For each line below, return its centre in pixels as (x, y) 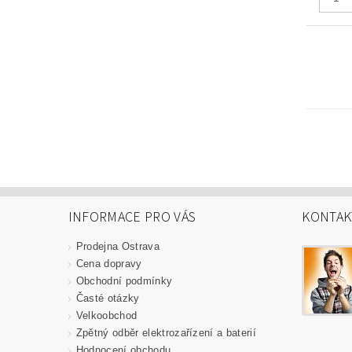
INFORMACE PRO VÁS (132, 217)
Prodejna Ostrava (117, 246)
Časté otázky (108, 298)
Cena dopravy (109, 263)
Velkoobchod (106, 315)
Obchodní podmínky (124, 280)
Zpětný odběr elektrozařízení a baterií (166, 332)
